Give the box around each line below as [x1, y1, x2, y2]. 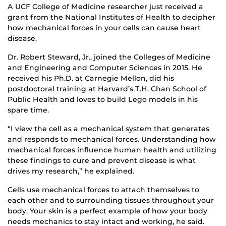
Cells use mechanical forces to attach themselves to [8, 185, 199, 194]
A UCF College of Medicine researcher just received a [8, 2, 203, 11]
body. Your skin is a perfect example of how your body [8, 206, 207, 215]
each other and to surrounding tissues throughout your [8, 195, 214, 205]
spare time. [8, 105, 49, 115]
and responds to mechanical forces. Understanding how [8, 134, 216, 144]
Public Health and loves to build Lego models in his [8, 94, 198, 104]
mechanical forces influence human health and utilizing [8, 145, 216, 154]
